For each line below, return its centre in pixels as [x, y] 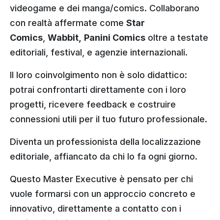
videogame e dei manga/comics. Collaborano [105, 8]
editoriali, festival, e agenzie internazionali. [99, 52]
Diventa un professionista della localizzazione [105, 142]
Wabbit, [65, 38]
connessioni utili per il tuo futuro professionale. [109, 119]
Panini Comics [115, 38]
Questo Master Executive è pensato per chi [101, 179]
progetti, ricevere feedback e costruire [93, 104]
